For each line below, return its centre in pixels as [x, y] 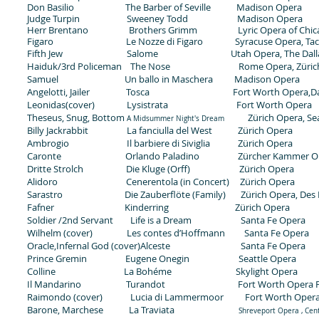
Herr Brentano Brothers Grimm [132, 30]
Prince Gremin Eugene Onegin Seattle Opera [163, 258]
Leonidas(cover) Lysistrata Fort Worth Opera [172, 105]
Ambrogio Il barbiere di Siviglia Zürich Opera [160, 143]
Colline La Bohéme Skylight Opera [162, 271]
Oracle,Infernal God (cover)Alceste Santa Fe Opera [167, 246]
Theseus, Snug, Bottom [77, 117]
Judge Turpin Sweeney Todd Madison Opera [166, 19]
